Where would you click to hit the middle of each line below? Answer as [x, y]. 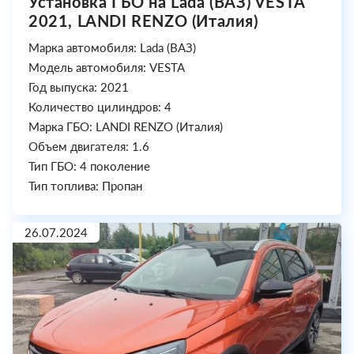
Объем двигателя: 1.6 [89, 147]
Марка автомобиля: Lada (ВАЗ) [112, 48]
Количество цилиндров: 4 [100, 107]
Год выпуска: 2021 [79, 87]
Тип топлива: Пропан [85, 186]
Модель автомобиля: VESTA [107, 68]
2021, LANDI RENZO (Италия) [143, 21]
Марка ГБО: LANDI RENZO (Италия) [126, 127]
